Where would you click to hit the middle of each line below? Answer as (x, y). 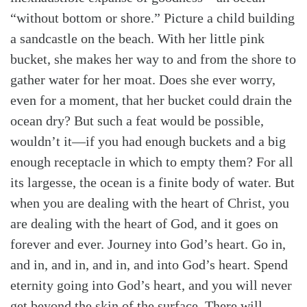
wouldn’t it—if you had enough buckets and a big (148, 141)
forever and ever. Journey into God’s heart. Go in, (148, 244)
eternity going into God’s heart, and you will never (151, 285)
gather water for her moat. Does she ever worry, (143, 79)
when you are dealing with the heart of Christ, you (150, 202)
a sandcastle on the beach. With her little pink (137, 38)
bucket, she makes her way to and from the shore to (153, 59)
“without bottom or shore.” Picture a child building (152, 17)
